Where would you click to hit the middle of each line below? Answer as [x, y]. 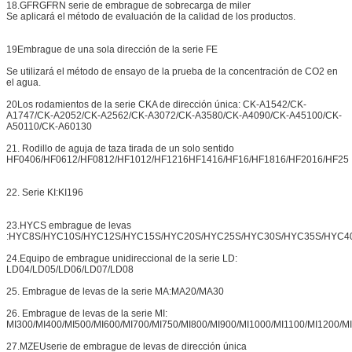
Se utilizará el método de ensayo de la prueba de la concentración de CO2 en [172, 72]
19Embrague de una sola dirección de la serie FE [112, 50]
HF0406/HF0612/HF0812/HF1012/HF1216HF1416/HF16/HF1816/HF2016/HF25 [178, 160]
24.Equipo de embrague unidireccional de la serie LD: [122, 259]
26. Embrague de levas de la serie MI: [87, 314]
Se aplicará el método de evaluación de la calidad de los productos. [151, 17]
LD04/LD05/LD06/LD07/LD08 [70, 270]
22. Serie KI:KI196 [45, 193]
